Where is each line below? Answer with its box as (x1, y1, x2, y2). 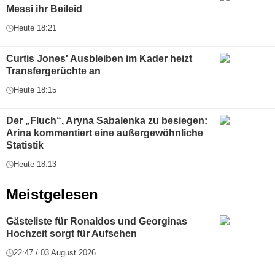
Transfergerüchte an (6, 66, 101, 76)
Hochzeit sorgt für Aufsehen (6, 228, 137, 239)
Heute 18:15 (14, 85, 56, 95)
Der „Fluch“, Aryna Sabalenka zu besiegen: (6, 115, 207, 126)
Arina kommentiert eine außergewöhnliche (6, 128, 203, 138)
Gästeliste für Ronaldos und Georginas (6, 216, 187, 227)
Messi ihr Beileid (6, 4, 82, 14)
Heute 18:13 (14, 160, 56, 169)
